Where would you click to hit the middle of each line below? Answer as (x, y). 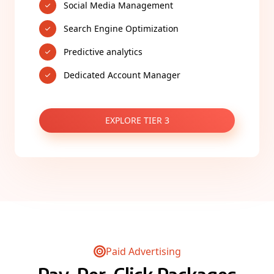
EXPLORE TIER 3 (137, 120)
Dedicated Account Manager (122, 75)
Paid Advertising (143, 251)
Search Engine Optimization (121, 28)
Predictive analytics (103, 52)
